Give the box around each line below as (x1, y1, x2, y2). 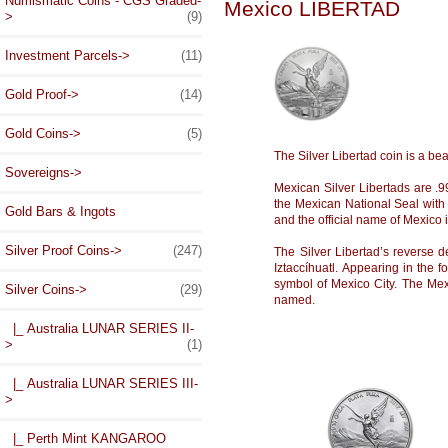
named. (274, 292, 316, 307)
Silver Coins (5, 282, 75, 298)
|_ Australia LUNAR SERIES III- (5, 376, 198, 392)
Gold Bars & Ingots (5, 204, 116, 220)
